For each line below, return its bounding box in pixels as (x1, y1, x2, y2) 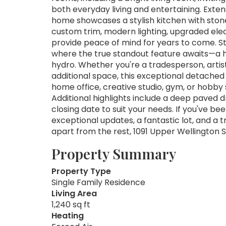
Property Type (51, 165, 111, 177)
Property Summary (51, 144, 176, 163)
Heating (51, 209, 84, 221)
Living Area (51, 187, 97, 199)
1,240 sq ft (51, 198, 90, 210)
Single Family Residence (51, 176, 145, 188)
